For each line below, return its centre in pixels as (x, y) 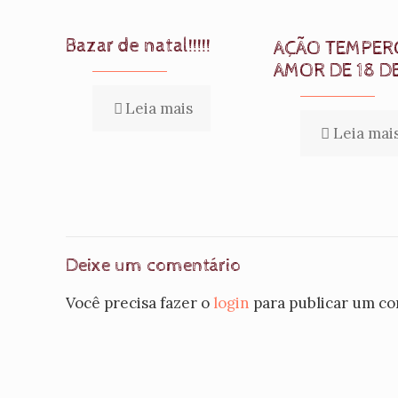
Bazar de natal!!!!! (138, 46)
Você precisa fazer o (139, 303)
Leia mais (159, 108)
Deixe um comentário (153, 266)
